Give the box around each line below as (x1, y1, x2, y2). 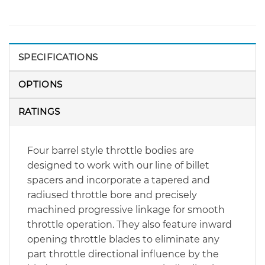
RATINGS (18, 105, 60, 117)
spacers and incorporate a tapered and (27, 174, 210, 186)
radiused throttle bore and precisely (27, 189, 197, 201)
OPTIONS (18, 78, 63, 90)
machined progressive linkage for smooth (27, 203, 225, 215)
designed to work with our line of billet (27, 159, 209, 171)
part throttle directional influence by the (27, 248, 219, 260)
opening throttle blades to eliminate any (27, 233, 219, 245)
